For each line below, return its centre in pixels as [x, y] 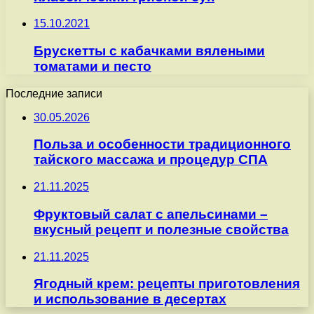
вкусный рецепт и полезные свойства [161, 229]
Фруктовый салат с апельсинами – [151, 214]
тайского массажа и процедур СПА [151, 160]
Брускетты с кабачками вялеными [149, 51]
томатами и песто [93, 67]
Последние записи [54, 93]
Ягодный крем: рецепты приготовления [167, 284]
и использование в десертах [130, 299]
